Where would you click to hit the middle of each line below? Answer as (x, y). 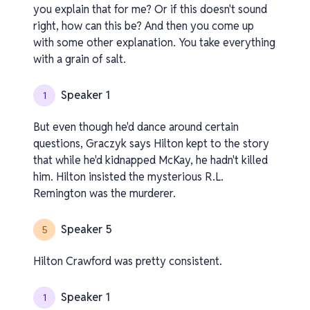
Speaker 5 (86, 229)
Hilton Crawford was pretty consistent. (128, 261)
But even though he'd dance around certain (136, 127)
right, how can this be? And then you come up (144, 26)
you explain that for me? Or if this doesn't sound (150, 9)
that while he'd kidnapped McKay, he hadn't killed (151, 160)
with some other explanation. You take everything (154, 43)
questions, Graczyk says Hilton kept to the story (151, 144)
